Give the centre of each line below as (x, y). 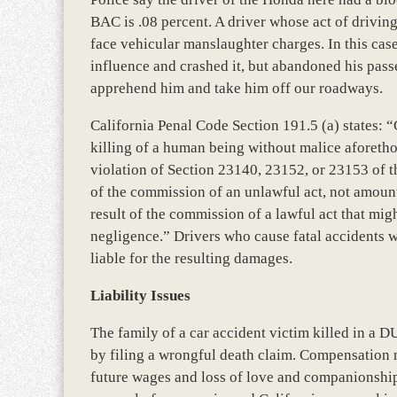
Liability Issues (140, 296)
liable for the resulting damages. (191, 258)
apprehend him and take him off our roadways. (237, 88)
